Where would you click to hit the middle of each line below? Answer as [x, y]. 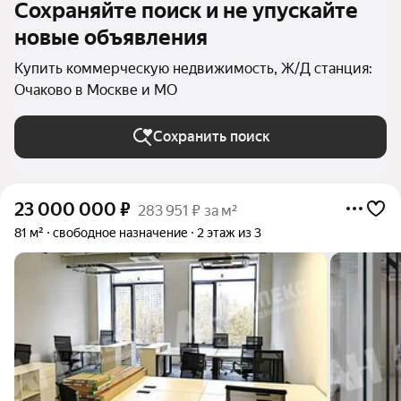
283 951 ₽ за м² [188, 211]
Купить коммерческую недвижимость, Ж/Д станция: [193, 68]
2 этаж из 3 [229, 233]
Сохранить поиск [211, 137]
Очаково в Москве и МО [96, 90]
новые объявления [111, 38]
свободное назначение [120, 233]
